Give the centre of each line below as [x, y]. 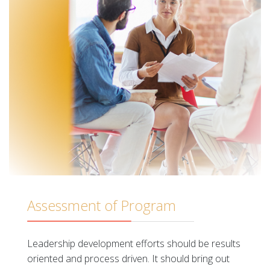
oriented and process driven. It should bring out [128, 259]
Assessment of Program [102, 206]
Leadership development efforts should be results [134, 243]
